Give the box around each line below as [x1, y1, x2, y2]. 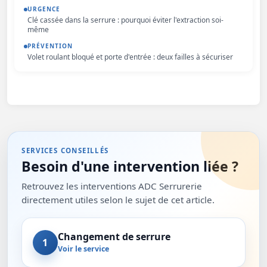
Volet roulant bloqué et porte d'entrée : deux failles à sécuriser [27, 51, 233, 62]
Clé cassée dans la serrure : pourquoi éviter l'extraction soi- [27, 14, 223, 25]
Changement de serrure [57, 229, 170, 243]
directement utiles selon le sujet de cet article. [21, 193, 215, 206]
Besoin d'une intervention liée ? [21, 157, 239, 176]
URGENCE [27, 4, 60, 13]
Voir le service [57, 244, 109, 254]
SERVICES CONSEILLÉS [21, 145, 109, 155]
